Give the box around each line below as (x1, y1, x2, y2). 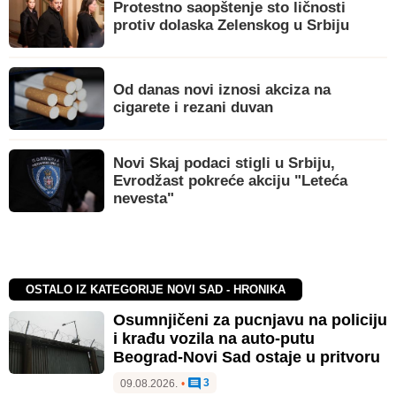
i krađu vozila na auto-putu (113, 329, 315, 347)
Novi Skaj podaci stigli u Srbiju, (113, 154, 335, 171)
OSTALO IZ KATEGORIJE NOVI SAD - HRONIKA (26, 283, 286, 297)
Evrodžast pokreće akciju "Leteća (113, 171, 347, 189)
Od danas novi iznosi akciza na (113, 80, 331, 98)
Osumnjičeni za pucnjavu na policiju (113, 310, 387, 329)
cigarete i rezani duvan (113, 98, 273, 116)
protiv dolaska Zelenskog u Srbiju (113, 17, 349, 34)
